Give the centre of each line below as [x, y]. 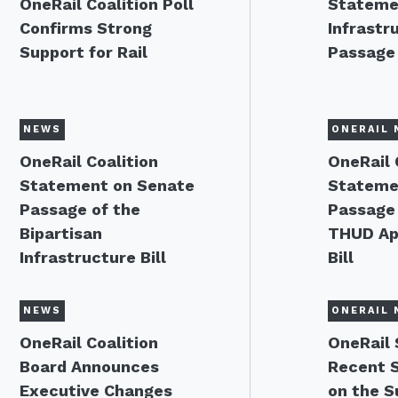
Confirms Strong [86, 28]
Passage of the [80, 209]
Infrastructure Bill [93, 257]
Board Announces [89, 366]
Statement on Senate [107, 185]
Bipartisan [61, 233]
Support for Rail [84, 52]
